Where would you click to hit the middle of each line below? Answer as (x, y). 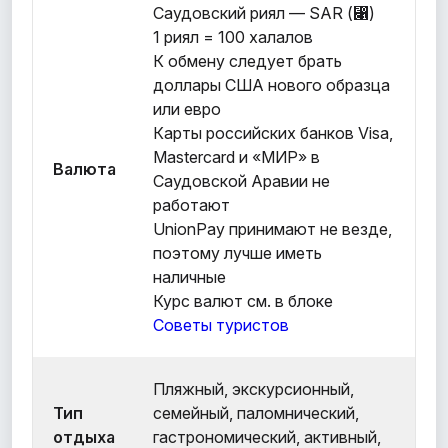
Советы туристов (221, 324)
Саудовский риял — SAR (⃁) (264, 12)
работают (191, 204)
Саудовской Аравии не (241, 180)
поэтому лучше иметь (237, 252)
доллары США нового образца (271, 84)
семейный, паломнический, (256, 412)
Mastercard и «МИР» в (236, 156)
